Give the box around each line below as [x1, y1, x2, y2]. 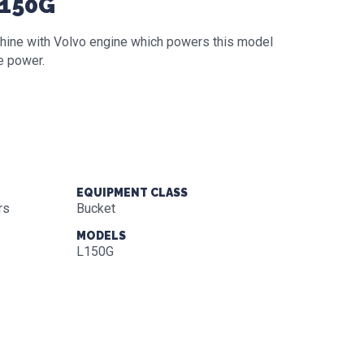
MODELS [76, 229, 126, 242]
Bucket [76, 201, 115, 216]
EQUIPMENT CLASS [76, 186, 188, 199]
